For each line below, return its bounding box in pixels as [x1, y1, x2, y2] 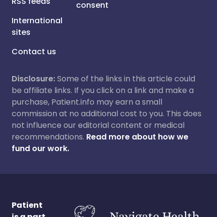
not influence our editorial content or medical [12, 120, 185, 131]
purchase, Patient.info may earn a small [12, 96, 162, 108]
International [12, 15, 62, 26]
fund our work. [12, 143, 69, 154]
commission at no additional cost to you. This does [12, 108, 201, 119]
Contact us [12, 46, 56, 57]
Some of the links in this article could [55, 73, 195, 84]
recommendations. [12, 131, 84, 142]
